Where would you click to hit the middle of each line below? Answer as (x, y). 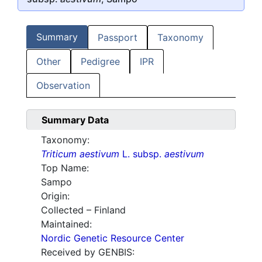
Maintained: (66, 224)
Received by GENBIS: (88, 252)
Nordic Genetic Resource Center (113, 238)
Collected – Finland (83, 210)
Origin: (55, 196)
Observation (63, 86)
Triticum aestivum (80, 154)
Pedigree (100, 62)
